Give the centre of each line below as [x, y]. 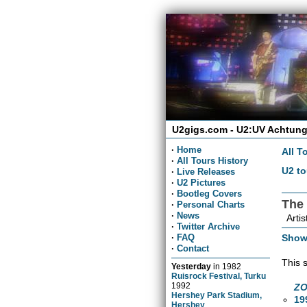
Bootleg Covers [210, 193]
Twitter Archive [209, 226]
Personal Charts [211, 204]
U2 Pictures [201, 182]
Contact [193, 248]
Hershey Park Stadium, [217, 295]
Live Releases [206, 171]
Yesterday [192, 266]
